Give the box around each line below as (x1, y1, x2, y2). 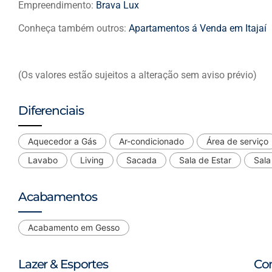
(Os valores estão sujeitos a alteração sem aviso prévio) (18, 69, 257, 81)
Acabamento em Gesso (28, 222, 120, 233)
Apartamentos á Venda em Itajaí (129, 22, 267, 35)
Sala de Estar (179, 155, 231, 166)
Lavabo (28, 155, 58, 166)
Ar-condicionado (119, 136, 184, 147)
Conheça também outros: (18, 22, 129, 35)
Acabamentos (18, 189, 97, 205)
